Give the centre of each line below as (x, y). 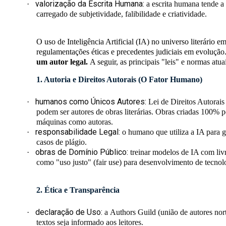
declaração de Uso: (69, 212)
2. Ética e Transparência (78, 190)
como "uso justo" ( (66, 162)
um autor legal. (63, 62)
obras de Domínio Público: (82, 152)
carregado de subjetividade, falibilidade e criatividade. (123, 14)
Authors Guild (133, 212)
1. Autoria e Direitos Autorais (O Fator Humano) (119, 80)
